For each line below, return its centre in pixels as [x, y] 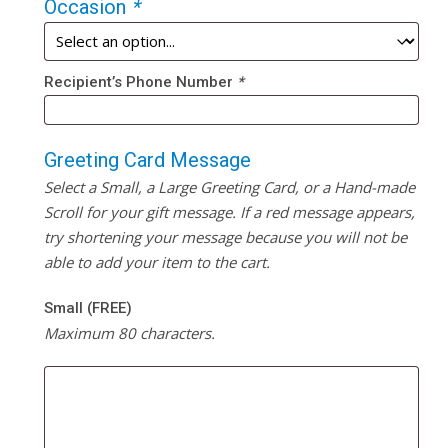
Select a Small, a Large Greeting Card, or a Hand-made [229, 186]
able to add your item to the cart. [156, 261]
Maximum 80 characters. [129, 332]
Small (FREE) [87, 307]
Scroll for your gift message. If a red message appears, [229, 211]
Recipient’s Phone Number [140, 81]
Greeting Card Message [147, 159]
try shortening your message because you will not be [225, 236]
